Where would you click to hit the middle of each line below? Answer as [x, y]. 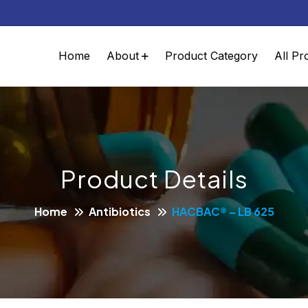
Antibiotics [119, 211]
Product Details [154, 178]
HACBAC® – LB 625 [223, 211]
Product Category [211, 56]
